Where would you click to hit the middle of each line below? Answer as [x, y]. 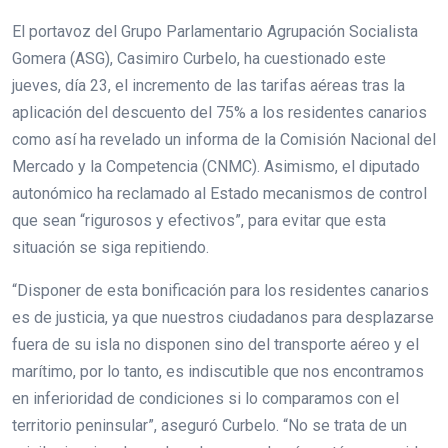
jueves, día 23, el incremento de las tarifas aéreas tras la [208, 85]
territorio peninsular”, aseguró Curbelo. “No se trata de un [209, 425]
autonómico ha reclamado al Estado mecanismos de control [219, 193]
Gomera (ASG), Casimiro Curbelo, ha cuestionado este [199, 58]
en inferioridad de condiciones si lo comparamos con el [205, 398]
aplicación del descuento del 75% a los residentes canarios [219, 112]
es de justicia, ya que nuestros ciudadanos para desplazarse [223, 317]
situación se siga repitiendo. [110, 247]
